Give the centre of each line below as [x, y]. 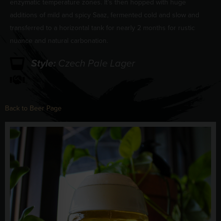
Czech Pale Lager [96, 63]
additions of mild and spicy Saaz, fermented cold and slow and [105, 15]
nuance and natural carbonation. [59, 41]
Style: [44, 63]
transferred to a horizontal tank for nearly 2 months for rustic [102, 28]
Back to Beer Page [33, 109]
